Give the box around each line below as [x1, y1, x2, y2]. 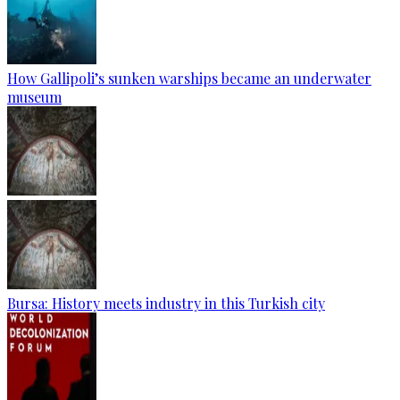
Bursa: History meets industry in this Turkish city [7, 294, 325, 312]
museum [7, 87, 62, 106]
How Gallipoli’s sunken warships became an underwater [7, 69, 371, 87]
